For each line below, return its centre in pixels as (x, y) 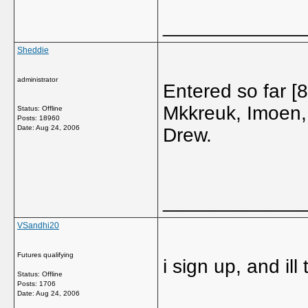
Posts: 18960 (38, 118)
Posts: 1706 (36, 284)
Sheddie (33, 50)
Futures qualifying (45, 255)
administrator (37, 79)
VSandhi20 (38, 225)
